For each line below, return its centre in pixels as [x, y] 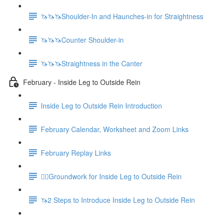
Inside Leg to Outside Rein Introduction [101, 105]
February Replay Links [76, 152]
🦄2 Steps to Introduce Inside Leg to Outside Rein [118, 200]
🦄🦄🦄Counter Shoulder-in [82, 40]
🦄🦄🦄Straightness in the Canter [92, 63]
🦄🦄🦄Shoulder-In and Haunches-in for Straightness [122, 16]
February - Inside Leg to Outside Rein [82, 82]
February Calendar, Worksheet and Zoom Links [115, 129]
